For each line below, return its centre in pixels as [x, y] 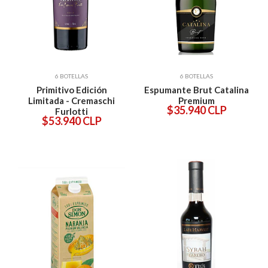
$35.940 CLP [197, 110]
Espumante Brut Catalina [197, 90]
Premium [197, 101]
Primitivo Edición [71, 90]
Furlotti [71, 112]
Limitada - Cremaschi [71, 101]
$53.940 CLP [71, 121]
